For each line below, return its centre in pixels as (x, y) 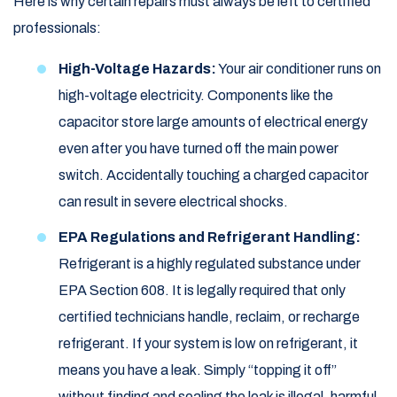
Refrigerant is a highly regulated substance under (210, 264)
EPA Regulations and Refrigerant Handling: (210, 237)
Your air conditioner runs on (299, 69)
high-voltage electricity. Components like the (196, 96)
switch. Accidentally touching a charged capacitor (214, 175)
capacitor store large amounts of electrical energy (213, 122)
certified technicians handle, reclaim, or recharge (209, 317)
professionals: (57, 28)
